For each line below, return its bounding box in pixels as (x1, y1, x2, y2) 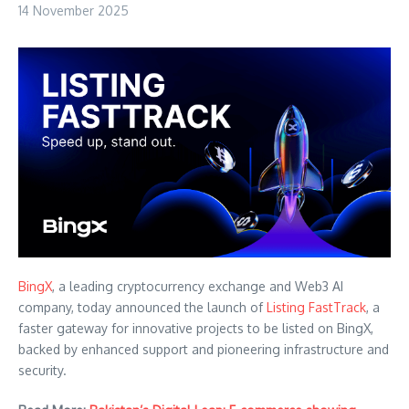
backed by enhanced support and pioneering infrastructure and (18, 341, 389, 357)
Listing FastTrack (267, 299, 366, 315)
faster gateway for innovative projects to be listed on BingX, (18, 320, 373, 336)
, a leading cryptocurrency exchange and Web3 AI (52, 278, 343, 294)
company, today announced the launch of (18, 299, 267, 315)
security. (18, 362, 67, 378)
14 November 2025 (18, 3, 129, 18)
